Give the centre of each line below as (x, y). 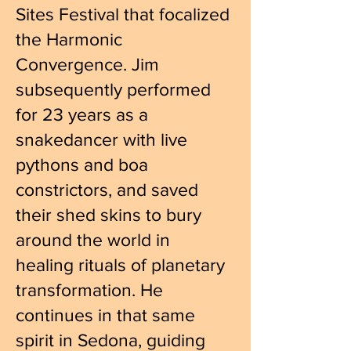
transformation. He (89, 290)
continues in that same (105, 315)
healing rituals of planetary (120, 265)
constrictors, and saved (107, 190)
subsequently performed (113, 89)
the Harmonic (69, 39)
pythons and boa (82, 165)
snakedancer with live (101, 139)
